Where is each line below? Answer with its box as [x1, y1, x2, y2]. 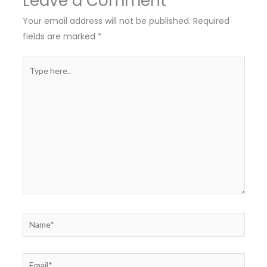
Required [193, 14, 229, 27]
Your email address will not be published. [22, 14, 191, 27]
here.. [21, 73, 45, 85]
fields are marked [22, 30, 98, 42]
